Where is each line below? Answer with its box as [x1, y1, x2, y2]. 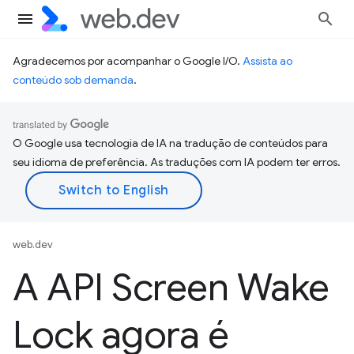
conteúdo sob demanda [13, 73, 134, 87]
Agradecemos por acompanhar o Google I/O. [13, 54, 243, 68]
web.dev [13, 238, 53, 251]
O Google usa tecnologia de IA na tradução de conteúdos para [13, 136, 328, 150]
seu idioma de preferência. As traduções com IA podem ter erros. [13, 155, 341, 169]
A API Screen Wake [13, 264, 330, 311]
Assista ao [243, 54, 292, 68]
